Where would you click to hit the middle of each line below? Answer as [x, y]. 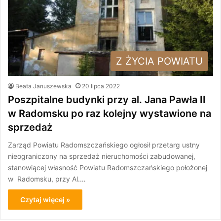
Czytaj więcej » [45, 199]
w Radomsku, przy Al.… [47, 179]
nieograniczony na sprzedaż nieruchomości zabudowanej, [102, 156]
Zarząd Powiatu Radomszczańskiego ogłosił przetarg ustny [104, 145]
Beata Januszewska [43, 86]
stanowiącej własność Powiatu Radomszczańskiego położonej [108, 167]
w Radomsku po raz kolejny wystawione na [110, 113]
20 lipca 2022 [101, 86]
